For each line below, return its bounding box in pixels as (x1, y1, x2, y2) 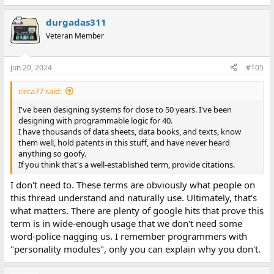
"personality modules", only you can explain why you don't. (10, 243, 261, 255)
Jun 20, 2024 (10, 62, 52, 73)
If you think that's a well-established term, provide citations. (18, 158, 235, 170)
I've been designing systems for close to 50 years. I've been (18, 103, 232, 115)
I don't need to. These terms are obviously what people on (10, 179, 255, 191)
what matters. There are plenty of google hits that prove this (10, 204, 264, 217)
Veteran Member (45, 31, 104, 41)
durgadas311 (45, 16, 106, 28)
